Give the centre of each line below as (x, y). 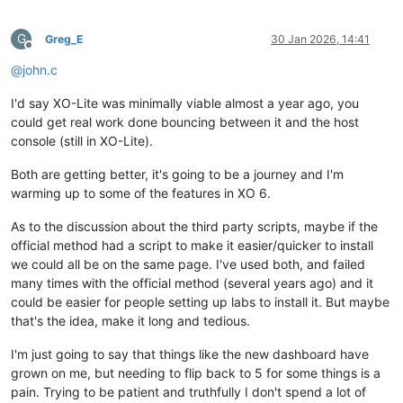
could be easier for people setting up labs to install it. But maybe (200, 301)
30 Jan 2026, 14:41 (320, 39)
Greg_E (64, 39)
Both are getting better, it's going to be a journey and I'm (177, 174)
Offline (45, 51)
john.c (40, 69)
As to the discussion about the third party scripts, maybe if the (194, 226)
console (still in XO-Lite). (82, 140)
